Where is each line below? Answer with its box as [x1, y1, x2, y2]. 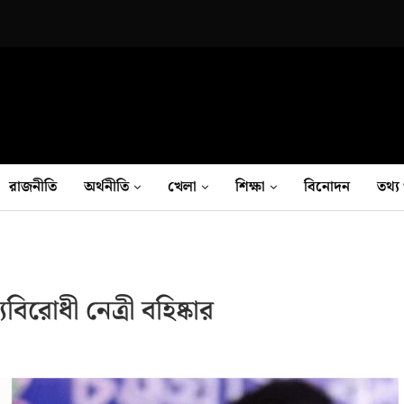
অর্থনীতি [84, 175, 129, 198]
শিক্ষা [235, 175, 265, 198]
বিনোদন [304, 175, 350, 198]
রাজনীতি [9, 175, 57, 198]
